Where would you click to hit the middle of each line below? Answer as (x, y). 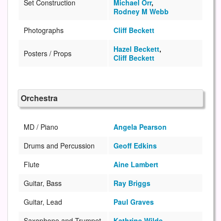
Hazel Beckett (136, 49)
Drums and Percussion (59, 145)
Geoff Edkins (135, 145)
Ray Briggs (132, 183)
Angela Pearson (140, 127)
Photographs (44, 30)
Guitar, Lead (43, 202)
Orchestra (39, 98)
